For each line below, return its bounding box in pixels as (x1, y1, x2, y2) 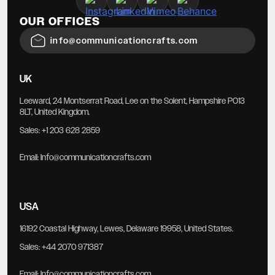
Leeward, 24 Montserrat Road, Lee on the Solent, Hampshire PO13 (20, 96, 245, 106)
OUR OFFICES (20, 15, 101, 29)
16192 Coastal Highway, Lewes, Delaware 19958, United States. (20, 223, 233, 234)
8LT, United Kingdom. (20, 107, 90, 117)
